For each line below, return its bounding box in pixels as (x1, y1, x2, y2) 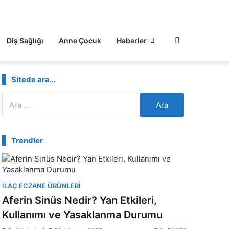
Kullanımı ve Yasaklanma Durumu (2, 209, 163, 221)
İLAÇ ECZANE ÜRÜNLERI (2, 181, 81, 190)
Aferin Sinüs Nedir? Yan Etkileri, (2, 194, 157, 207)
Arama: (2, 93, 27, 102)
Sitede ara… (11, 75, 56, 84)
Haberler (116, 36, 147, 45)
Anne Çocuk (58, 36, 101, 45)
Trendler (11, 135, 43, 145)
